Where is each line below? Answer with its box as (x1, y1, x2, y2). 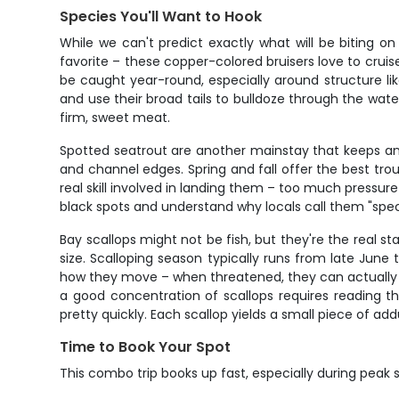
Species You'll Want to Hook (60, 6, 263, 27)
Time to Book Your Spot (60, 337, 232, 357)
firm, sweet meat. (60, 109, 171, 126)
